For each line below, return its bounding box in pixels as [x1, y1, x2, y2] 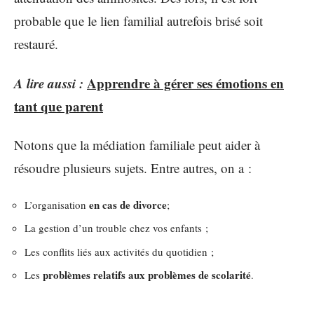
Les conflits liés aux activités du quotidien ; [25, 244, 214, 259]
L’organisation [25, 197, 89, 212]
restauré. [14, 35, 58, 53]
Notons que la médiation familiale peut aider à [14, 136, 260, 153]
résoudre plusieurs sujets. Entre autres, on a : [14, 159, 252, 177]
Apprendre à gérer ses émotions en [87, 73, 284, 93]
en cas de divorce [89, 196, 167, 212]
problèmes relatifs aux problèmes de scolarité [43, 267, 251, 282]
